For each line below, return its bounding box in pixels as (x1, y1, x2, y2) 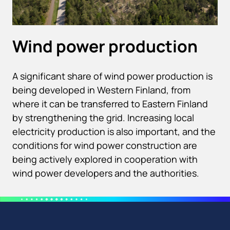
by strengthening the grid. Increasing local (12, 111, 194, 124)
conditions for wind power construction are (12, 139, 197, 151)
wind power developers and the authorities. (12, 166, 199, 179)
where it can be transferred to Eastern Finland (12, 97, 208, 110)
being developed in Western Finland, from (12, 83, 190, 96)
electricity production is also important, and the (12, 125, 216, 138)
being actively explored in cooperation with (12, 152, 198, 165)
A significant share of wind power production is (12, 69, 213, 82)
